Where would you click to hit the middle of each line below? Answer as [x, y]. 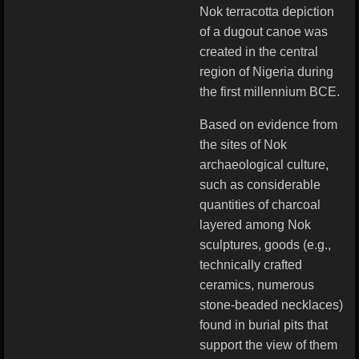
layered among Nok [255, 225]
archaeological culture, [264, 165]
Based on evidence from [268, 125]
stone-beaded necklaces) [271, 305]
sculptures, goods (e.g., [265, 245]
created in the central [259, 52]
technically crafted [251, 265]
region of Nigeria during [266, 72]
